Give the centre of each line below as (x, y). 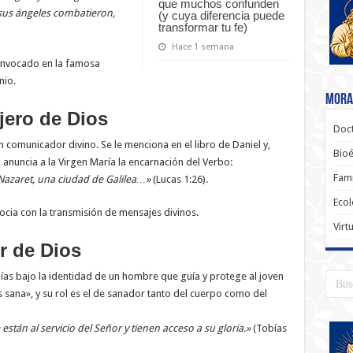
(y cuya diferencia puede (221, 15)
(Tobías (268, 329)
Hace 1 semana (203, 46)
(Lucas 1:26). (179, 180)
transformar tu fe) (203, 27)
